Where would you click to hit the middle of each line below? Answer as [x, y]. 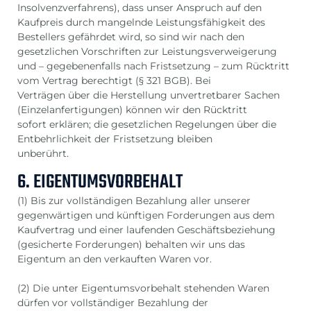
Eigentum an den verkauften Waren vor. [115, 259]
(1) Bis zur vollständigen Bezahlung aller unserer [134, 201]
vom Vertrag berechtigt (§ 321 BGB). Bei [114, 80]
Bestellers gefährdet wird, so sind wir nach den [131, 36]
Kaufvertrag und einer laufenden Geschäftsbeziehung [146, 230]
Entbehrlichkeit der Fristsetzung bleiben [115, 138]
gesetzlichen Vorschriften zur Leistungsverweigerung [147, 51]
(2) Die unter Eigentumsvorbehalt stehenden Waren [143, 288]
